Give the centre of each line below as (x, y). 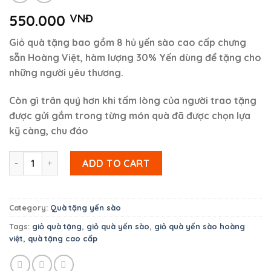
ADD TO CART (116, 163)
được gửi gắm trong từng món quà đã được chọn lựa (130, 115)
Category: (30, 207)
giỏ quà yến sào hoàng (200, 226)
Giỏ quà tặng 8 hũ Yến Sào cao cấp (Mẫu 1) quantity (120, 157)
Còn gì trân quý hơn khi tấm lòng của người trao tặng (133, 100)
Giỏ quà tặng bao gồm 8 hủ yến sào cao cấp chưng (128, 43)
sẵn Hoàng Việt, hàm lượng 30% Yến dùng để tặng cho (135, 58)
